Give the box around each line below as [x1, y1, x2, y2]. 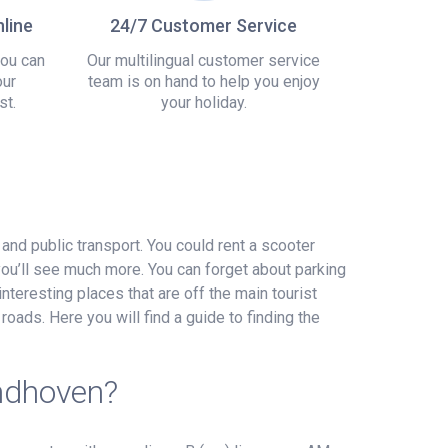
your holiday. [160, 92, 247, 112]
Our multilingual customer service [87, 50, 320, 70]
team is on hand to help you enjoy [87, 71, 320, 91]
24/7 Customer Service [110, 14, 297, 36]
